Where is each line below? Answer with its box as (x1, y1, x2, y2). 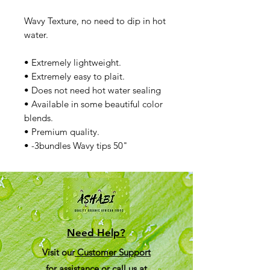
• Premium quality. (24, 126, 99, 137)
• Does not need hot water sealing (24, 84, 161, 96)
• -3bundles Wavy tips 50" (24, 140, 128, 151)
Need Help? (67, 227, 125, 239)
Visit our (42, 246, 75, 258)
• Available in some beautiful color (24, 98, 163, 110)
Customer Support (75, 246, 151, 258)
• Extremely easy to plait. (24, 71, 125, 82)
